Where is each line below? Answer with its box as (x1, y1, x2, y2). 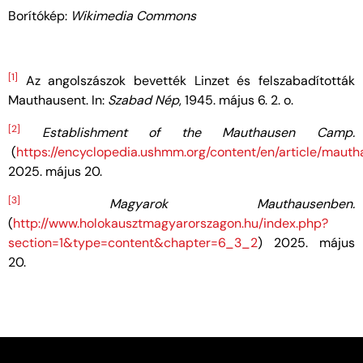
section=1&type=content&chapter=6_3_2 (8, 234, 258, 252)
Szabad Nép (108, 92, 179, 109)
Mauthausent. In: (8, 92, 108, 109)
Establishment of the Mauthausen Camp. (41, 124, 356, 142)
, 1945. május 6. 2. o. (179, 92, 293, 109)
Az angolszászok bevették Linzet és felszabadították (18, 72, 355, 90)
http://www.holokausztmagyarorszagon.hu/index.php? (13, 215, 328, 233)
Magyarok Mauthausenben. (109, 195, 355, 213)
